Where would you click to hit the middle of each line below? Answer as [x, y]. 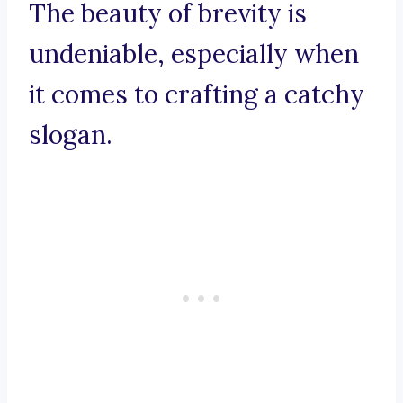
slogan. [71, 135]
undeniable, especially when [194, 54]
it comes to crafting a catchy [197, 95]
